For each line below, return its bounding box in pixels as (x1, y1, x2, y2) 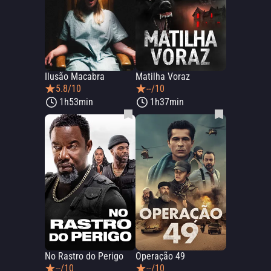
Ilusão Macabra (45, 71, 105, 82)
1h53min (59, 96, 93, 108)
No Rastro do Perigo (45, 250, 123, 262)
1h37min (150, 96, 184, 108)
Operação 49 (135, 250, 185, 262)
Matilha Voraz (135, 71, 190, 82)
